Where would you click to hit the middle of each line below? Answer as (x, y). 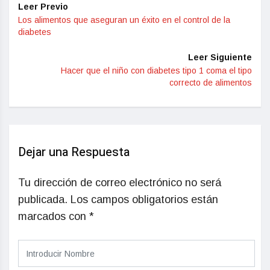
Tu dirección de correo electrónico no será (120, 183)
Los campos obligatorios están (144, 200)
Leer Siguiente (220, 58)
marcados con (54, 217)
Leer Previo (43, 7)
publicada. (43, 200)
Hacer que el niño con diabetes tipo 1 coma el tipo (156, 71)
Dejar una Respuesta (74, 152)
